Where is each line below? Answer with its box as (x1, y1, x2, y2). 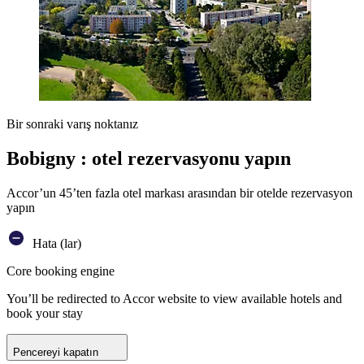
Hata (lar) (29, 236, 81, 250)
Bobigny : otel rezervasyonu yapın (6, 147, 291, 169)
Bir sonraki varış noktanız (6, 117, 138, 131)
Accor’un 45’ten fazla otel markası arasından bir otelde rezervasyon (6, 185, 353, 200)
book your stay (6, 305, 83, 320)
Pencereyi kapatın (13, 345, 98, 358)
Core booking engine (6, 263, 115, 278)
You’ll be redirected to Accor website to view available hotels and (6, 291, 342, 305)
